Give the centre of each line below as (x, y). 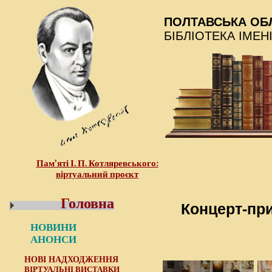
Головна (87, 202)
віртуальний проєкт (97, 174)
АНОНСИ (53, 240)
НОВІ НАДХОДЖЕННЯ (71, 259)
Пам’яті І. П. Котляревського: (97, 163)
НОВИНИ (53, 227)
